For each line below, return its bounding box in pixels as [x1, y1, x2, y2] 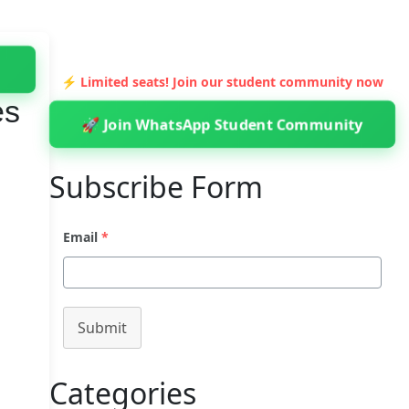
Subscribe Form [48, 167, 263, 206]
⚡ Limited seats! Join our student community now [60, 73, 383, 90]
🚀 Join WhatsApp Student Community [80, 113, 363, 135]
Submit [77, 318, 127, 338]
